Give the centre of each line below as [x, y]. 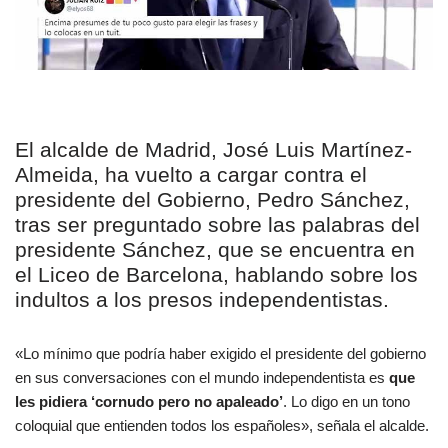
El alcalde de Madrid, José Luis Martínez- [213, 150]
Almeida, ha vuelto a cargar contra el [191, 175]
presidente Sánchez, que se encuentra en [215, 250]
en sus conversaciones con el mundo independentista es [202, 378]
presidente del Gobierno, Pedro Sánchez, [212, 200]
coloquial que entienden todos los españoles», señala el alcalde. [222, 426]
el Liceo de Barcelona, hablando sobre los [216, 275]
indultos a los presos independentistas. [202, 300]
